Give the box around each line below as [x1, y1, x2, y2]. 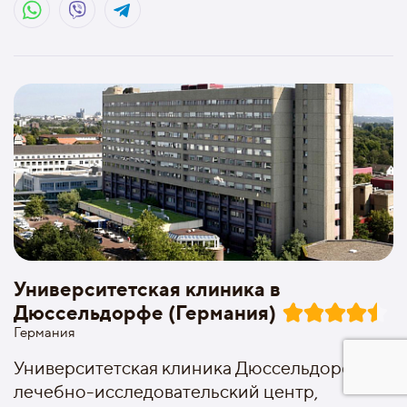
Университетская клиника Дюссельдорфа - [14, 357, 375, 379]
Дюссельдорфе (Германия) [14, 300, 276, 324]
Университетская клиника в [14, 276, 281, 301]
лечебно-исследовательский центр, [14, 381, 318, 402]
